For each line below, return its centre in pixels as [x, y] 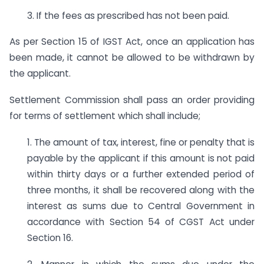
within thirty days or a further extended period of [141, 174]
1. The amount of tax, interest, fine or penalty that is [141, 142]
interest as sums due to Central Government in [141, 206]
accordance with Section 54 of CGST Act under [141, 222]
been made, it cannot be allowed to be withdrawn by [132, 58]
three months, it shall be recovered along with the [141, 190]
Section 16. [50, 237]
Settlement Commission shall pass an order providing [132, 100]
